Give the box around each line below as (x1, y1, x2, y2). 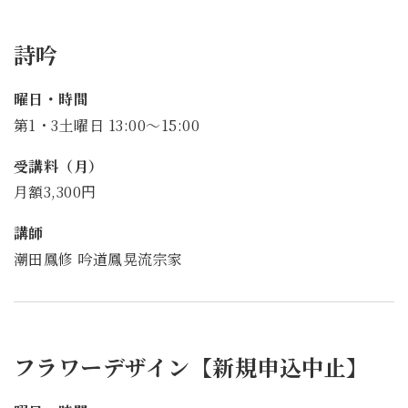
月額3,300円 (14, 181, 97, 203)
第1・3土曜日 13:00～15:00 (14, 114, 200, 136)
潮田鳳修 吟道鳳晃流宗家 (14, 249, 183, 270)
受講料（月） (14, 155, 104, 177)
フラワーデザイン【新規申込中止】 (14, 351, 369, 383)
